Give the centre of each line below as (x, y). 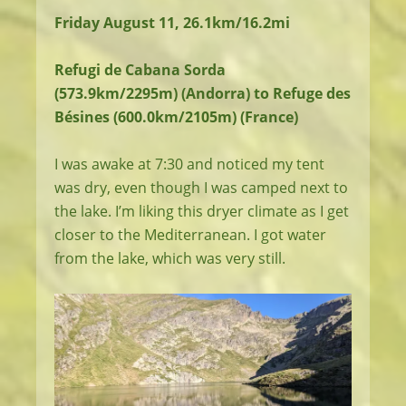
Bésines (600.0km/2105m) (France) (176, 117)
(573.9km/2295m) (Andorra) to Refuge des (203, 93)
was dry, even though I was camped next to (201, 188)
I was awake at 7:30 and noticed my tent (189, 164)
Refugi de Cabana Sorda (140, 70)
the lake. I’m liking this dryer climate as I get (202, 211)
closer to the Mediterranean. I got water (190, 235)
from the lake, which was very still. (170, 258)
